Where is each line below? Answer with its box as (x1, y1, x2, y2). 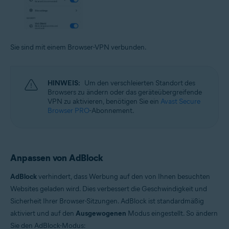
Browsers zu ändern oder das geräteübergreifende (48, 87, 202, 97)
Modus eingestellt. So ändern (126, 209, 218, 218)
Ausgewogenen (76, 209, 126, 218)
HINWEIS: (48, 78, 80, 87)
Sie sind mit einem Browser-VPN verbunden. (10, 42, 147, 52)
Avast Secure (161, 97, 200, 106)
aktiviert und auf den (10, 209, 76, 218)
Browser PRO (48, 106, 89, 115)
